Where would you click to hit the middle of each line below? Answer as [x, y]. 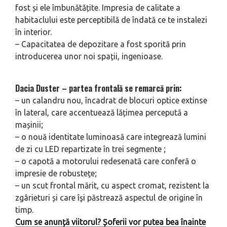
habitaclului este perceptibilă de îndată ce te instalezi [111, 20]
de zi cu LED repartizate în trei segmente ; [90, 149]
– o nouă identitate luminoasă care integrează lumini [111, 137]
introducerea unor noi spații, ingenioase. [89, 56]
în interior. [33, 32]
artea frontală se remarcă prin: [127, 88]
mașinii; [29, 124]
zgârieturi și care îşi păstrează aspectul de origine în [109, 197]
